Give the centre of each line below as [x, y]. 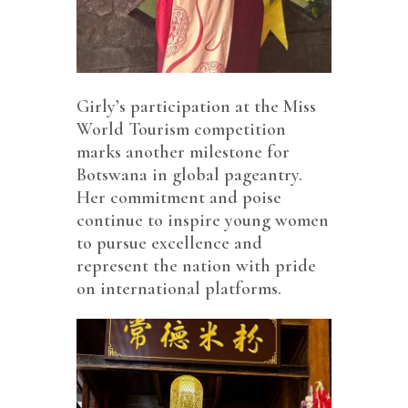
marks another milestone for [183, 152]
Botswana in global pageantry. [189, 174]
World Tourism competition [181, 129]
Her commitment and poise [179, 197]
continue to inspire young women [203, 220]
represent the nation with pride [196, 265]
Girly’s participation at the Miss [196, 106]
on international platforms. [179, 288]
